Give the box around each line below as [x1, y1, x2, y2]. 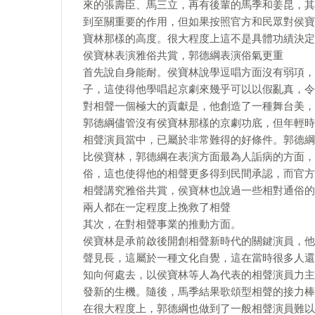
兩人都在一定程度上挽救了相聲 [83, 201, 231, 214]
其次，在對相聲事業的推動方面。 [83, 218, 241, 231]
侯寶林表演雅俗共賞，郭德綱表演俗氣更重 [83, 49, 283, 62]
